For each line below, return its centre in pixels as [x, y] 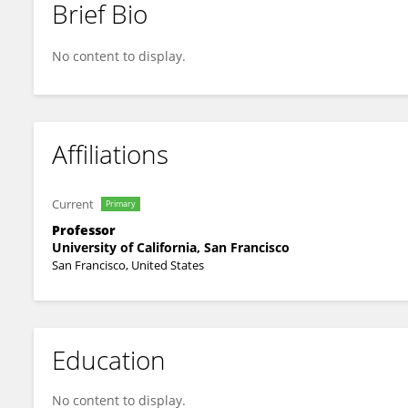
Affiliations [110, 154]
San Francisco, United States [128, 265]
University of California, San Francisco [171, 247]
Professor [84, 230]
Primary [121, 204]
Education [109, 360]
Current [73, 204]
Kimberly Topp [108, 29]
